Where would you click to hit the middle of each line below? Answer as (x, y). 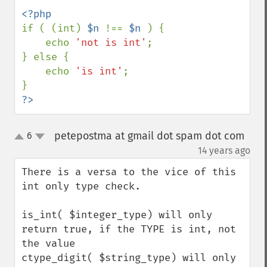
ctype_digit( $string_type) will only (129, 258)
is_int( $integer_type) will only (117, 215)
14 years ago (224, 150)
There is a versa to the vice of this (129, 172)
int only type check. (81, 186)
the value (48, 243)
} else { (48, 57)
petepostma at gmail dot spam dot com (149, 136)
